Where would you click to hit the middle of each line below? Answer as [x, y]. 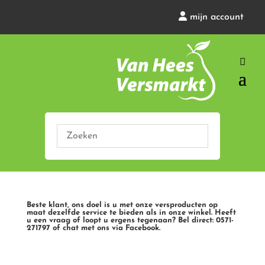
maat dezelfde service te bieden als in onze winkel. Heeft [131, 213]
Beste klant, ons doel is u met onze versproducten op [122, 205]
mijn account [217, 17]
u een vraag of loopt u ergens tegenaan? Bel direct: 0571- [130, 221]
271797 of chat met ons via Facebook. [93, 228]
